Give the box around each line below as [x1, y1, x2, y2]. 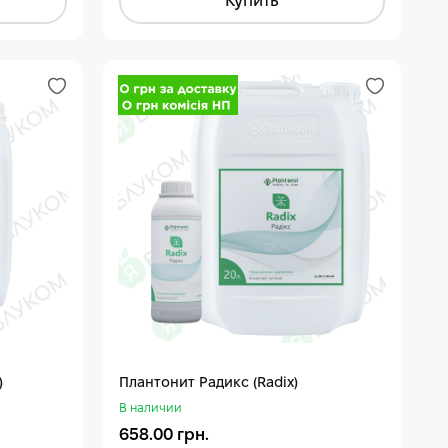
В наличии [119, 402, 183, 414]
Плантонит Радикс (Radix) [119, 376, 299, 390]
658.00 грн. [119, 427, 210, 443]
